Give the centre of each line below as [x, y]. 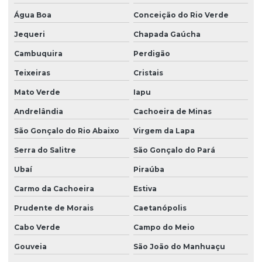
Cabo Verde [37, 227]
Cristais [148, 73]
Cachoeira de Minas [172, 112]
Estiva [145, 189]
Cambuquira [38, 54]
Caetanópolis [160, 208]
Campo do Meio [164, 227]
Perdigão [151, 54]
